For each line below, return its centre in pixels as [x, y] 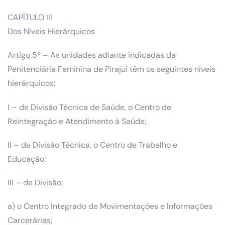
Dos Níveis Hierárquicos [51, 32]
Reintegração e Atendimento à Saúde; [77, 121]
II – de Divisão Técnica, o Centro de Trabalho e [92, 145]
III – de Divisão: [35, 183]
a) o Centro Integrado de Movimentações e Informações [110, 206]
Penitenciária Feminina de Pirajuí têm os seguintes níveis [111, 69]
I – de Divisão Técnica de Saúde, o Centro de [89, 107]
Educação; [27, 159]
